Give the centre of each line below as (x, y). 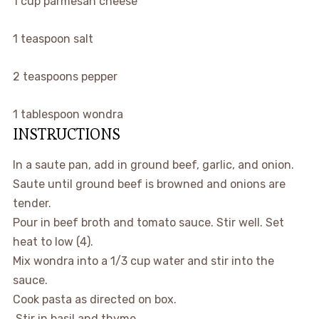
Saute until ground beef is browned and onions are (149, 184)
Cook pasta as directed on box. (94, 299)
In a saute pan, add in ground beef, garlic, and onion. (153, 165)
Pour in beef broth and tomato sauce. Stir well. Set (148, 223)
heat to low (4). (53, 242)
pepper (99, 77)
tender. (32, 203)
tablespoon (50, 114)
